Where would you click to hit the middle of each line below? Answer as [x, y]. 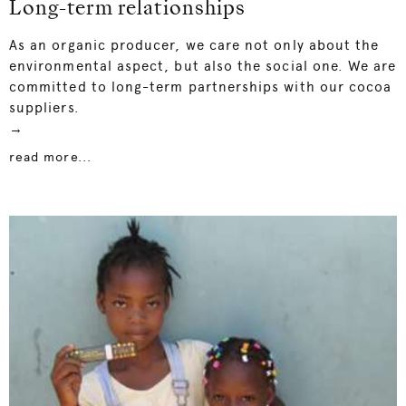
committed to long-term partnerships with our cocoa [201, 87]
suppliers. [44, 108]
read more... [50, 157]
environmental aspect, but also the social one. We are [203, 67]
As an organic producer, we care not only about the [194, 46]
